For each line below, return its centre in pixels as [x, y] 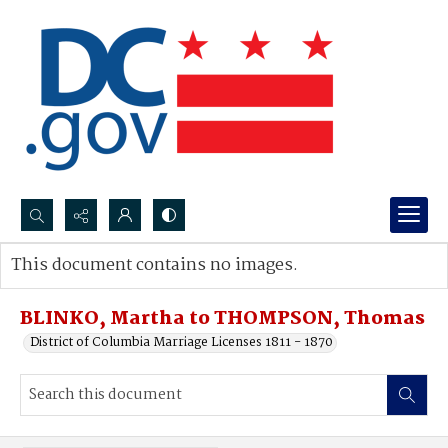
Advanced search [82, 285]
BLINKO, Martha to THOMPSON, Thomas [222, 319]
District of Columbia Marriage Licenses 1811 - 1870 [181, 342]
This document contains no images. [154, 265]
